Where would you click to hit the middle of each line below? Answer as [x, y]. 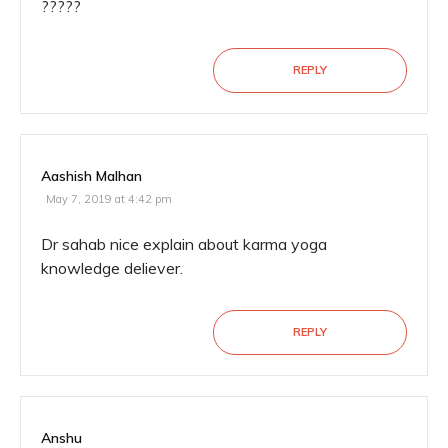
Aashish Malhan [91, 176]
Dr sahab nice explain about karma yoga [184, 244]
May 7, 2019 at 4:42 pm [109, 199]
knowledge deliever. [112, 268]
